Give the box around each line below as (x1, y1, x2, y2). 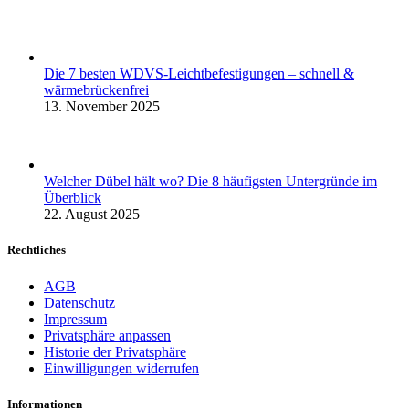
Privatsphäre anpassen (44, 327, 171, 343)
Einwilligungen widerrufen (44, 360, 199, 376)
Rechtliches (7, 243, 66, 257)
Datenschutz (44, 294, 115, 310)
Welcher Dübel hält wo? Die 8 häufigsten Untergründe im (44, 173, 377, 190)
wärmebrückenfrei (44, 82, 149, 99)
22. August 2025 (44, 206, 140, 223)
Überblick (44, 190, 101, 206)
